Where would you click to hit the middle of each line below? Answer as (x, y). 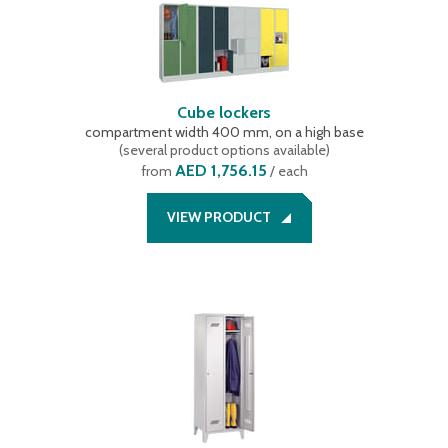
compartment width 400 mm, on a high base (224, 132)
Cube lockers (224, 112)
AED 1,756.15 (220, 170)
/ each (287, 171)
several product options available (224, 150)
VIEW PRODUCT (218, 217)
